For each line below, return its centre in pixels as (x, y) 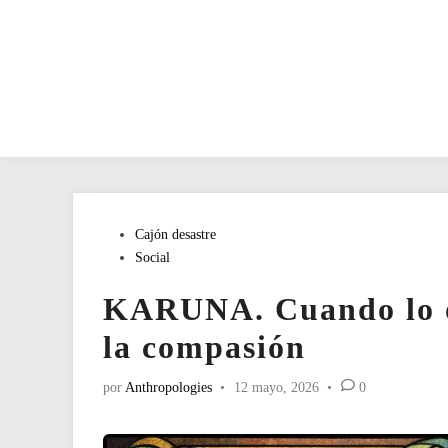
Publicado (130, 233)
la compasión (204, 347)
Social (152, 257)
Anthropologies (168, 387)
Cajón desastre (175, 234)
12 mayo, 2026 (276, 387)
